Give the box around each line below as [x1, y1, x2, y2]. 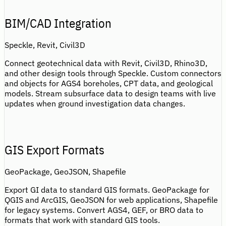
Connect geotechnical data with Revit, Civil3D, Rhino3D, [5, 58, 207, 68]
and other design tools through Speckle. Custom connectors [5, 68, 221, 78]
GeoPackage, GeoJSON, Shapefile [5, 166, 126, 177]
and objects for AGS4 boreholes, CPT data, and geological [5, 78, 213, 88]
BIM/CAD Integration [5, 15, 111, 31]
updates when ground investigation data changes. [5, 98, 185, 108]
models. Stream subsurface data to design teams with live [5, 88, 216, 98]
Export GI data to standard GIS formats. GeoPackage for [5, 184, 209, 195]
